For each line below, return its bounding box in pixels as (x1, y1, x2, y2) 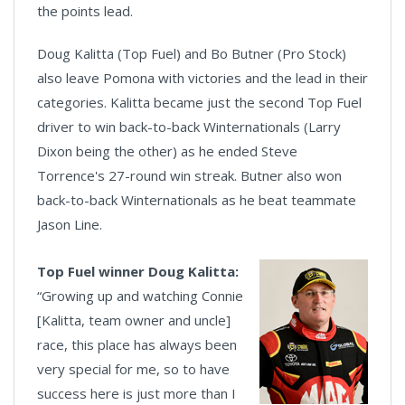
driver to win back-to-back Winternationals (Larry (37, 117, 341, 136)
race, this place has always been (37, 334, 237, 353)
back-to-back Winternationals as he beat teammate (37, 190, 356, 209)
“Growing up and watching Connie (37, 286, 243, 305)
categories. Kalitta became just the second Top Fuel (37, 92, 362, 111)
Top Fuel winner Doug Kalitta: (37, 261, 239, 280)
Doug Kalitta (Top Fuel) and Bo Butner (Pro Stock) (37, 43, 346, 62)
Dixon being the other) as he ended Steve (37, 141, 297, 160)
